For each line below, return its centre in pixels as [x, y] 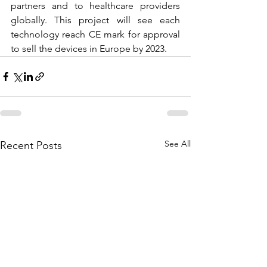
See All [178, 144]
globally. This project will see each [95, 20]
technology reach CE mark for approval [95, 35]
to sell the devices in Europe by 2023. [89, 49]
